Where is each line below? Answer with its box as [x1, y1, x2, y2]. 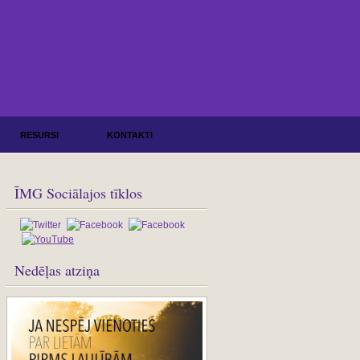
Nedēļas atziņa [14, 260, 100, 280]
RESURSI [20, 130, 59, 140]
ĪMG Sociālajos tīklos [14, 183, 142, 202]
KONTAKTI [107, 130, 153, 140]
